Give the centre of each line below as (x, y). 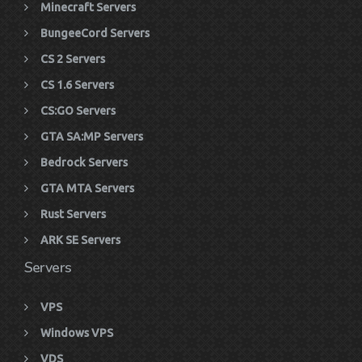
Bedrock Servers (84, 163)
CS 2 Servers (73, 59)
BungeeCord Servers (95, 34)
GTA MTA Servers (87, 189)
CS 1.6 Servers (77, 85)
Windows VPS (77, 333)
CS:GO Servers (78, 111)
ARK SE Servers (80, 240)
